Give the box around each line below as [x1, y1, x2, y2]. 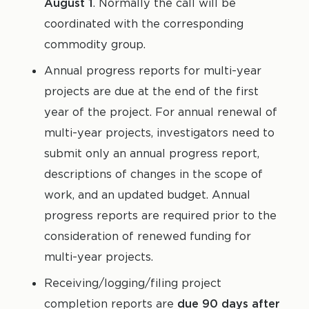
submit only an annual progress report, [44, 146, 259, 161]
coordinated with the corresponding [44, 17, 243, 31]
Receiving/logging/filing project [44, 276, 221, 290]
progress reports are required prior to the [44, 208, 277, 223]
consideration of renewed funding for [44, 229, 251, 243]
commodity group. [44, 37, 146, 52]
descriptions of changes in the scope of [44, 167, 263, 181]
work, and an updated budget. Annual [44, 188, 250, 202]
